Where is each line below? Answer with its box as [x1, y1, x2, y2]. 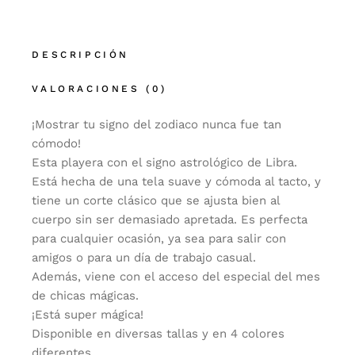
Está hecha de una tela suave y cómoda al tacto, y [32, 174, 322, 189]
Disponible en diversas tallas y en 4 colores [32, 326, 285, 341]
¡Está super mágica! [32, 307, 144, 322]
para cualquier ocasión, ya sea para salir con [32, 231, 287, 246]
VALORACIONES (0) [32, 83, 167, 94]
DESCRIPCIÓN [32, 49, 129, 60]
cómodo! [32, 136, 82, 151]
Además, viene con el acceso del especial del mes [32, 269, 321, 284]
